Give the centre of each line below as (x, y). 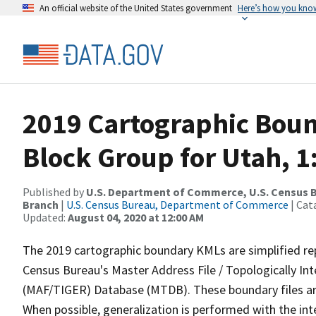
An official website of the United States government (136, 8)
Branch (42, 205)
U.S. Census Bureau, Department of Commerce (177, 205)
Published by (54, 192)
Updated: (45, 217)
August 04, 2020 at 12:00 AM (136, 217)
